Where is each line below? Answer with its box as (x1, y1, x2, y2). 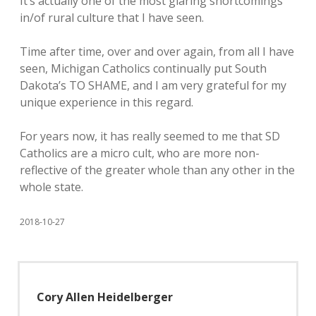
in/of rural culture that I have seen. (20, 10, 204, 25)
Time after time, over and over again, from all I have (20, 44, 294, 59)
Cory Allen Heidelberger (37, 289, 173, 305)
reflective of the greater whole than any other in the (20, 162, 295, 178)
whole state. (20, 179, 83, 195)
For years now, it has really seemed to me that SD (20, 128, 280, 144)
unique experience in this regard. (20, 95, 193, 110)
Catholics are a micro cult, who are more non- (20, 145, 260, 161)
